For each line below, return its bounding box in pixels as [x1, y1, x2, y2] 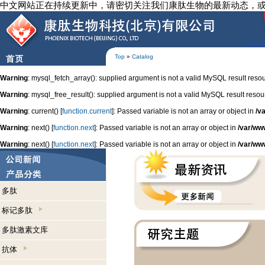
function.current [62, 107, 112, 115]
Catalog [132, 53, 153, 60]
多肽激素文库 [2, 225, 48, 234]
